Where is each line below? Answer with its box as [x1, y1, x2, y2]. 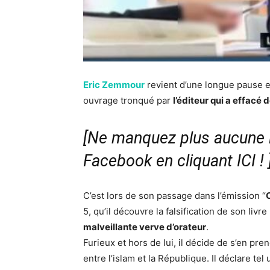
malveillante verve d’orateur [83, 221, 206, 233]
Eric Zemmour [83, 79, 145, 91]
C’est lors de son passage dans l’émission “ [83, 190, 266, 202]
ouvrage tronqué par [83, 95, 173, 107]
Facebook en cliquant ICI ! [83, 151, 264, 171]
